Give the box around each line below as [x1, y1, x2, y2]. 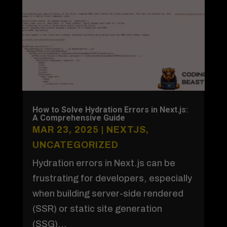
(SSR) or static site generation [32, 203, 162, 214]
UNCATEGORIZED [32, 139, 119, 150]
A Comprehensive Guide [32, 112, 125, 123]
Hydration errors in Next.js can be [32, 158, 175, 168]
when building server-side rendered [32, 188, 183, 199]
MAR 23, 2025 [32, 124, 99, 135]
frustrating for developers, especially [32, 173, 192, 183]
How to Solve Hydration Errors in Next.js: [32, 104, 188, 115]
